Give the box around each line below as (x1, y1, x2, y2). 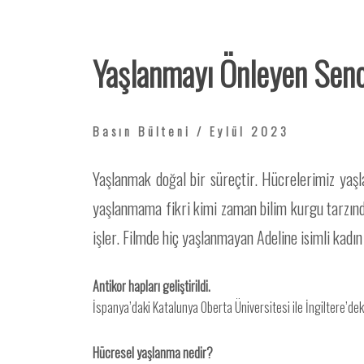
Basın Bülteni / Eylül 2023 (93, 122, 289, 140)
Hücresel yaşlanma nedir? (93, 343, 213, 362)
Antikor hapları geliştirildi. (93, 276, 210, 296)
